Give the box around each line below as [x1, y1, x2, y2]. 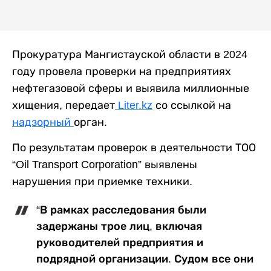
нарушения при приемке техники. [12, 175, 192, 188]
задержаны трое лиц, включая [36, 220, 202, 233]
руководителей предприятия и [36, 237, 203, 249]
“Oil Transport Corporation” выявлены [12, 158, 197, 171]
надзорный [12, 116, 74, 129]
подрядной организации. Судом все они [36, 253, 253, 266]
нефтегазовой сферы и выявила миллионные [12, 82, 249, 95]
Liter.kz [115, 99, 152, 112]
